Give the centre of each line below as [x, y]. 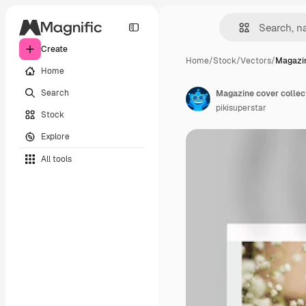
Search [55, 93]
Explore [55, 136]
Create [54, 49]
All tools [56, 159]
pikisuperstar [241, 108]
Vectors [256, 61]
